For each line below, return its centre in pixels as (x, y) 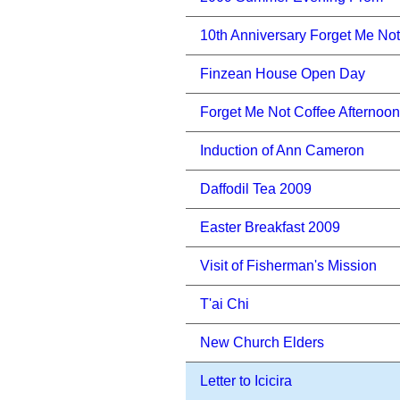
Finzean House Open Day (283, 74)
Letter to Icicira (246, 381)
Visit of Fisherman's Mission (288, 266)
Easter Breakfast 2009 (270, 227)
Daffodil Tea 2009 (256, 189)
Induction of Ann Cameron (282, 150)
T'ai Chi (225, 304)
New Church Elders (262, 342)
